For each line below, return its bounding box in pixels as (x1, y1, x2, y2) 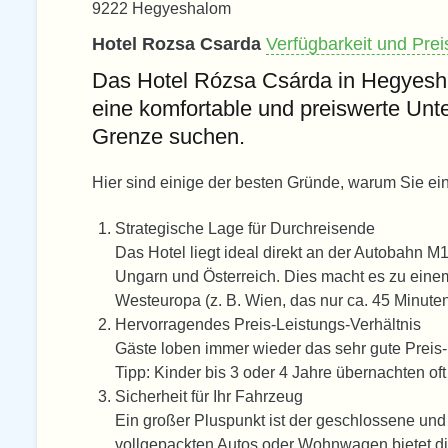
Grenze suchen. (92, 123, 245, 149)
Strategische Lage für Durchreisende (115, 220, 376, 238)
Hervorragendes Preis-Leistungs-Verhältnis (115, 316, 422, 334)
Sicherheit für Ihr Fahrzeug (115, 388, 304, 406)
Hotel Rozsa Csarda (92, 33, 266, 54)
